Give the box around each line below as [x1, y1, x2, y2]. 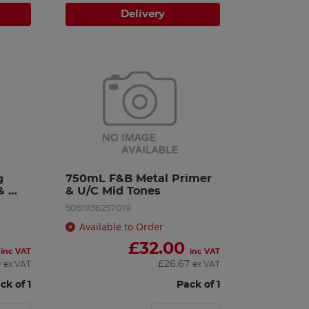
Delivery [121, 8, 166, 19]
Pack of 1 [176, 279, 220, 290]
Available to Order [79, 219, 164, 233]
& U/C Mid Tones [66, 185, 161, 197]
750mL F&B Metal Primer [66, 172, 212, 184]
